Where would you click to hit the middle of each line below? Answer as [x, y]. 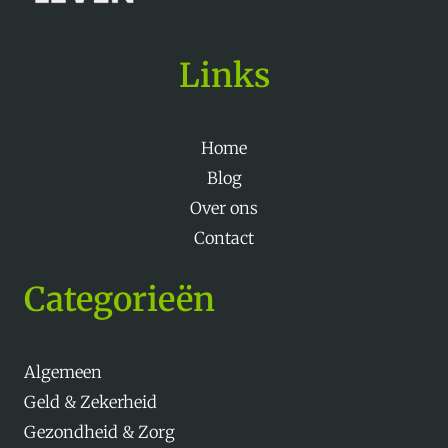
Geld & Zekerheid [90, 402]
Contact [224, 238]
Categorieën [119, 300]
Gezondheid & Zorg [99, 432]
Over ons [224, 208]
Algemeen [63, 372]
